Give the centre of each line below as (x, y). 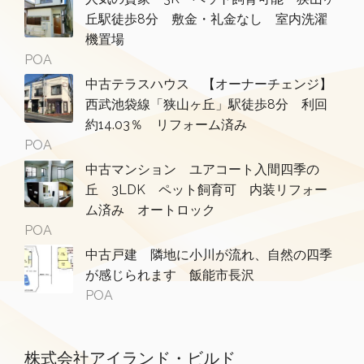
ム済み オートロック (150, 210)
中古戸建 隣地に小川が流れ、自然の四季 (209, 255)
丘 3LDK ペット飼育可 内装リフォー (206, 190)
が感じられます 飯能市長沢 (176, 275)
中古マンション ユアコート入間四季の (202, 170)
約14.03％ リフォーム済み (166, 125)
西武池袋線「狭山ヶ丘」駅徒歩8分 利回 (206, 105)
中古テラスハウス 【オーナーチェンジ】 (209, 84)
